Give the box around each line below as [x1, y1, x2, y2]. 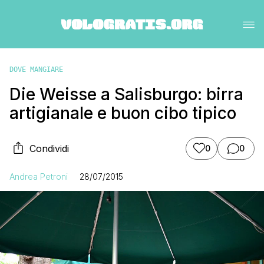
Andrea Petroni [9, 171, 68, 181]
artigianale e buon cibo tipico [9, 103, 236, 123]
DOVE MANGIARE [9, 65, 63, 74]
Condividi [29, 142, 69, 154]
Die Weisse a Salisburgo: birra [9, 84, 243, 104]
